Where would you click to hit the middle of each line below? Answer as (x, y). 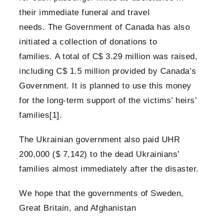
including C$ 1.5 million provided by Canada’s (108, 71)
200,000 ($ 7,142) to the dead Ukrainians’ (99, 154)
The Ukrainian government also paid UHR (99, 140)
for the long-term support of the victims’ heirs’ (108, 101)
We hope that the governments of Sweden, (101, 194)
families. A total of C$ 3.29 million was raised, (108, 57)
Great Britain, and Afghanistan (77, 208)
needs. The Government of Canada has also (104, 27)
